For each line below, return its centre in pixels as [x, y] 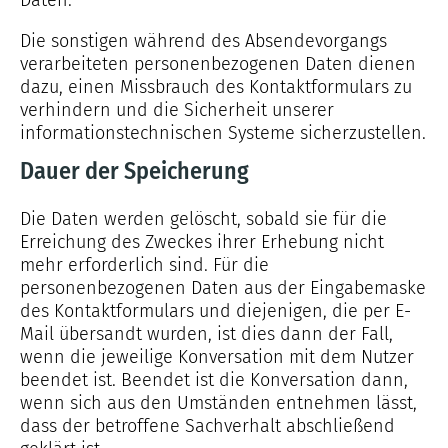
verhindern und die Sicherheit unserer [177, 110]
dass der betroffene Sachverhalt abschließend [207, 426]
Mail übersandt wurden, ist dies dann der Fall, [206, 334]
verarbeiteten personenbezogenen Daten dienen [218, 64]
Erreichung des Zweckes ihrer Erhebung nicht [202, 242]
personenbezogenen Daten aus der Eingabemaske [223, 288]
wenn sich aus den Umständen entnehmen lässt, [218, 403]
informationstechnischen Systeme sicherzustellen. [223, 133]
